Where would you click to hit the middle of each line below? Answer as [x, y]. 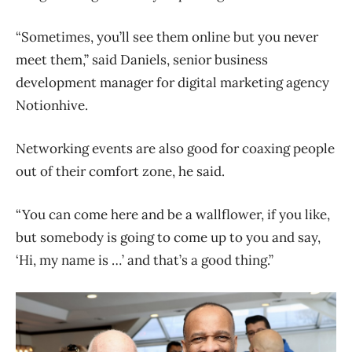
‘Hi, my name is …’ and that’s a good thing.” [145, 260]
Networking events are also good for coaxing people [175, 148]
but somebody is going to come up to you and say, [168, 237]
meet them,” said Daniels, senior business [142, 59]
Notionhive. [52, 105]
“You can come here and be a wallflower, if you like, [173, 214]
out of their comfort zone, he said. [120, 171]
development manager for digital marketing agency [172, 82]
